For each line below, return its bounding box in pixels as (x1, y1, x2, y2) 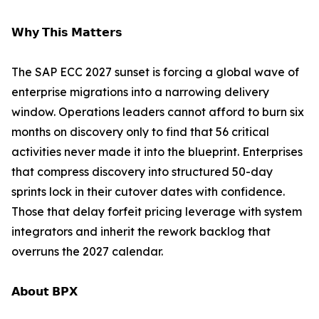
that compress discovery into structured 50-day (11, 164, 273, 179)
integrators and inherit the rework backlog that (11, 224, 271, 239)
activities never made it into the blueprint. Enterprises (11, 145, 303, 159)
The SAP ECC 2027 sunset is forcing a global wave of (11, 65, 299, 80)
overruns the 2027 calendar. (11, 244, 163, 259)
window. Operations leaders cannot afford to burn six (11, 105, 304, 120)
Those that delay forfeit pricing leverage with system (11, 204, 302, 219)
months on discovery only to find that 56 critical (11, 125, 269, 140)
